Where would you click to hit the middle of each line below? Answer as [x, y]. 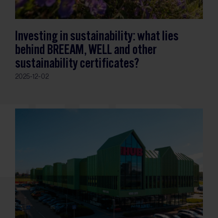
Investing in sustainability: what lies [97, 37]
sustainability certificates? [77, 64]
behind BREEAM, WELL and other [86, 50]
